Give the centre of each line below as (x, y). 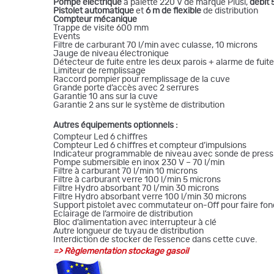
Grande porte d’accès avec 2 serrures (126, 88)
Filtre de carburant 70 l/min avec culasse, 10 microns (155, 45)
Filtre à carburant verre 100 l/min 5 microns (137, 180)
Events (67, 36)
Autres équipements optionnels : (116, 125)
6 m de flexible (173, 11)
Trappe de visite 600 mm (101, 28)
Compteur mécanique (95, 19)
